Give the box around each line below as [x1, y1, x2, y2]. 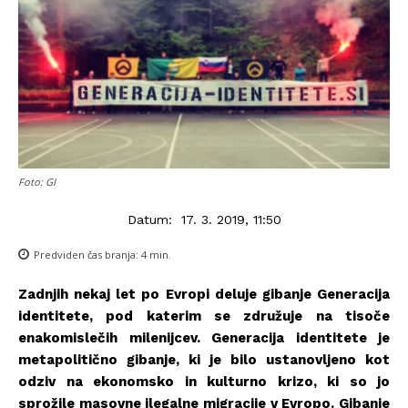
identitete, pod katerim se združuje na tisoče [18, 308, 390, 325]
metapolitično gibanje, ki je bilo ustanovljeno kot [18, 352, 390, 369]
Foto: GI [18, 174, 56, 189]
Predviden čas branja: [34, 248, 141, 262]
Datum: [127, 211, 172, 227]
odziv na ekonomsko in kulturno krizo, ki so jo [18, 373, 390, 391]
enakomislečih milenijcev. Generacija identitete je [18, 330, 390, 347]
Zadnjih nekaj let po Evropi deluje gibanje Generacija [18, 286, 390, 303]
